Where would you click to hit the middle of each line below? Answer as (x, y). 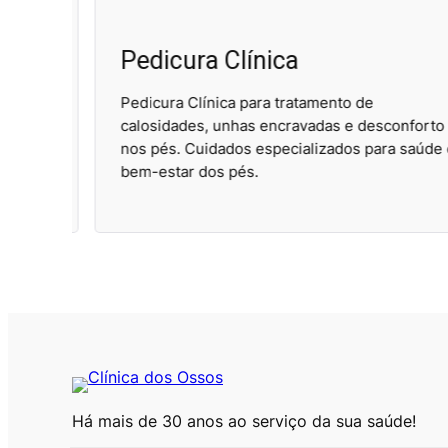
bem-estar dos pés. (166, 172)
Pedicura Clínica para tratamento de (224, 103)
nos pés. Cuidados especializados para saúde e (265, 149)
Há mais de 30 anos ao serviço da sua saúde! (244, 421)
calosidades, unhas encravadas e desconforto (259, 126)
